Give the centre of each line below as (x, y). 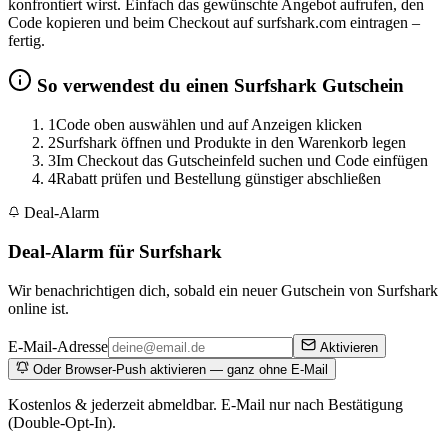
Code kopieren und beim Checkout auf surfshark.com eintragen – (214, 22)
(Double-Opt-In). (62, 422)
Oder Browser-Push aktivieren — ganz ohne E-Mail (178, 369)
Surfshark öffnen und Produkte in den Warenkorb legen (231, 143)
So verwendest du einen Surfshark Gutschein (218, 86)
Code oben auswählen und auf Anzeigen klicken (209, 125)
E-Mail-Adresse (58, 346)
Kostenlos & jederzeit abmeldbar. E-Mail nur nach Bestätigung (205, 404)
